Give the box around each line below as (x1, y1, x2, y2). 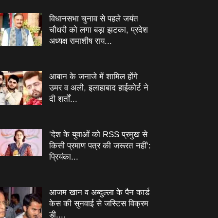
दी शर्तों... (49, 94, 77, 104)
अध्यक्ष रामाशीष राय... (49, 36, 112, 46)
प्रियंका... (49, 152, 78, 162)
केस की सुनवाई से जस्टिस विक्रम (49, 199, 148, 208)
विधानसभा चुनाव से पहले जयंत (49, 14, 138, 23)
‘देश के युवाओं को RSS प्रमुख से (49, 130, 147, 139)
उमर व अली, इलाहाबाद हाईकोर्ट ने (49, 83, 148, 92)
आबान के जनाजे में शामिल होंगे (49, 72, 138, 81)
